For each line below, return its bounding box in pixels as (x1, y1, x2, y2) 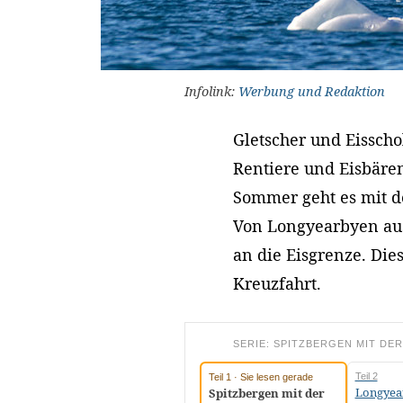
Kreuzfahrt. (232, 273, 321, 295)
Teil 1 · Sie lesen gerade (208, 372, 313, 383)
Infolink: (184, 83, 238, 101)
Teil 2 (354, 371, 378, 382)
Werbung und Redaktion (237, 83, 385, 101)
